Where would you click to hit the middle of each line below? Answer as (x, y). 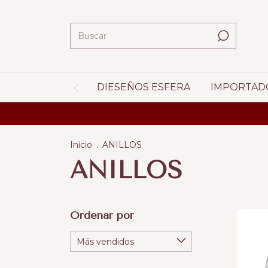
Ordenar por (102, 215)
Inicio (81, 145)
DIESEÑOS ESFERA (144, 87)
